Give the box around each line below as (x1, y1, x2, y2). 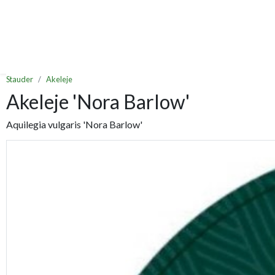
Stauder (6, 74, 33, 85)
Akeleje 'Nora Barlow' (6, 90, 190, 114)
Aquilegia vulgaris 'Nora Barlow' (6, 118, 142, 131)
